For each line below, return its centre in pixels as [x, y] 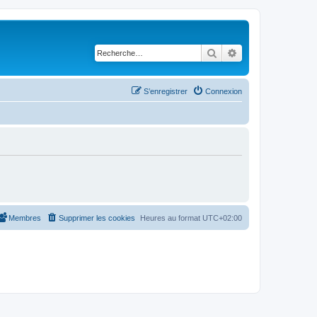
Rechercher [242, 52]
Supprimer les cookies [97, 218]
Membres [25, 218]
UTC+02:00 [222, 218]
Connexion [224, 91]
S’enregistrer [166, 91]
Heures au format [171, 218]
